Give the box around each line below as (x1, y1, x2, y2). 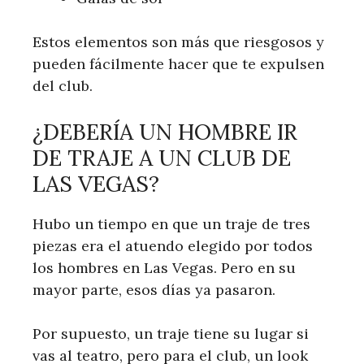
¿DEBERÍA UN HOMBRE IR (32, 118, 297, 146)
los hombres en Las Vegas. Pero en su (32, 258, 296, 278)
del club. (32, 76, 93, 96)
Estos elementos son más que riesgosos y (32, 32, 324, 52)
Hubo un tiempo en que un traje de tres (32, 214, 310, 234)
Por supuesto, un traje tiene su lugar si (32, 324, 309, 344)
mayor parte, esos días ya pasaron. (32, 280, 275, 300)
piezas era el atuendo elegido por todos (32, 236, 313, 256)
